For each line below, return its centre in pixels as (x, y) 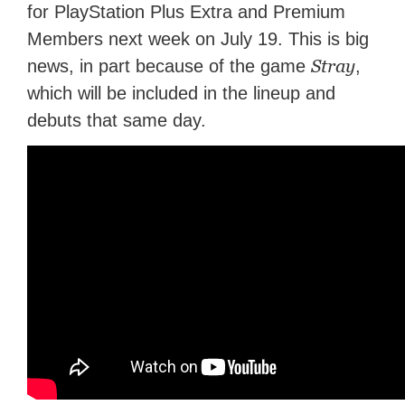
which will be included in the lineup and (182, 94)
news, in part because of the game (170, 66)
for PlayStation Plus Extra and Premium (187, 12)
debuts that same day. (117, 121)
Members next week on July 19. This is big (198, 39)
